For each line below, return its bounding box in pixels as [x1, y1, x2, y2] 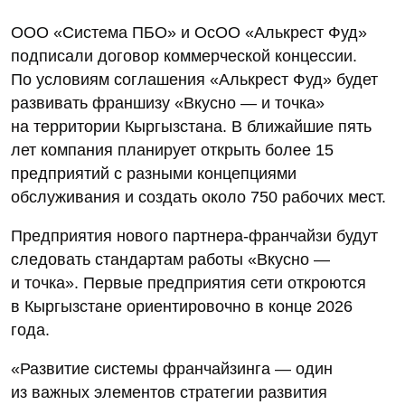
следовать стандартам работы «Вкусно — [11, 250, 330, 269]
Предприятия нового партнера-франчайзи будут [11, 227, 378, 246]
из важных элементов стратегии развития [11, 383, 327, 402]
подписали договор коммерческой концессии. [11, 47, 357, 66]
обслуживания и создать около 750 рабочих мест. [11, 188, 386, 207]
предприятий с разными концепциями [11, 165, 297, 184]
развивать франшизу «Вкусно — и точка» [11, 94, 325, 113]
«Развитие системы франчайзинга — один [11, 360, 333, 379]
